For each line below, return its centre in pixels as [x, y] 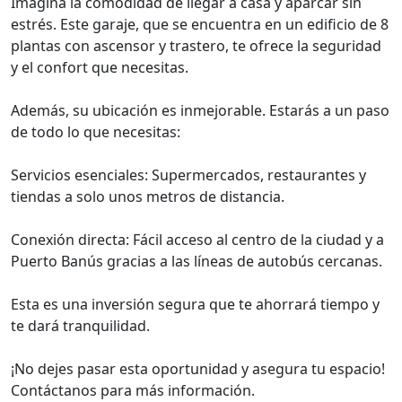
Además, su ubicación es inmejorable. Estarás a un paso [200, 110]
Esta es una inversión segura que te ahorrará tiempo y [195, 304]
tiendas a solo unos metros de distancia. [148, 197]
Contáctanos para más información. [133, 390]
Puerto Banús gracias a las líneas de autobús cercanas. [197, 261]
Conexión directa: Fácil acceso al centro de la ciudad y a [197, 240]
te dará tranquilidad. [80, 326]
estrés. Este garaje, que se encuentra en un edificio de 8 [200, 24]
